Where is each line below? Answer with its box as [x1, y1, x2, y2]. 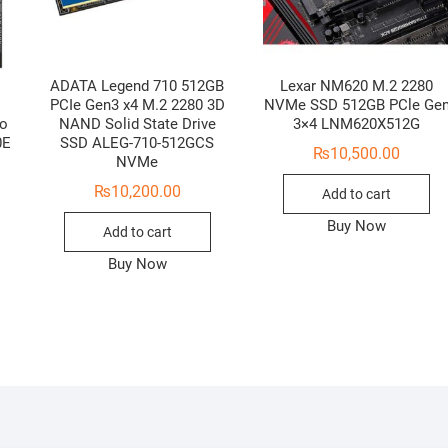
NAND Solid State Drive [58, 115, 216, 134]
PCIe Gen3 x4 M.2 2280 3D [49, 96, 225, 115]
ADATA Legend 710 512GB [50, 77, 225, 96]
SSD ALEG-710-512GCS [60, 134, 215, 153]
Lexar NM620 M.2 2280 [280, 77, 434, 96]
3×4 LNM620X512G [293, 115, 421, 134]
